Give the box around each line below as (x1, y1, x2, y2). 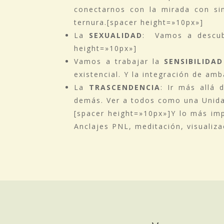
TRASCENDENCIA (88, 82, 160, 92)
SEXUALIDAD (89, 30, 143, 40)
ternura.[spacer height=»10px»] (74, 17, 204, 27)
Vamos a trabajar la (74, 56, 164, 66)
